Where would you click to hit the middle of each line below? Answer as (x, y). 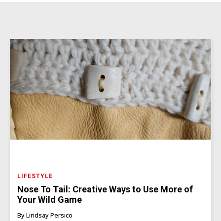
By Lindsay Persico (45, 215)
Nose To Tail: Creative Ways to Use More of (105, 189)
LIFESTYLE (35, 176)
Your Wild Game (50, 199)
